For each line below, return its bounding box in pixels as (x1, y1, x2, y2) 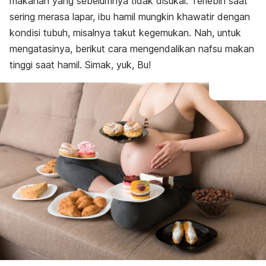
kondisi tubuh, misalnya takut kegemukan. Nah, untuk (9, 27, 241, 39)
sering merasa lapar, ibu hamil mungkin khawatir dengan (9, 11, 250, 23)
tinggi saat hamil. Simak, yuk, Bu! (9, 59, 151, 71)
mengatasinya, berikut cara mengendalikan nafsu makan (9, 43, 254, 55)
